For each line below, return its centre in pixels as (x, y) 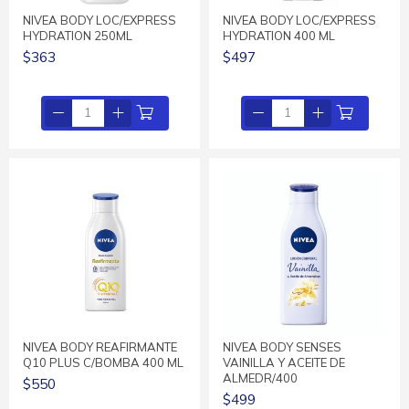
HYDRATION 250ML (78, 35)
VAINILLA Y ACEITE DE (284, 362)
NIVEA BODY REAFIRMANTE (100, 346)
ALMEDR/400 (260, 378)
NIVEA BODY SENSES (282, 346)
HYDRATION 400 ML (279, 35)
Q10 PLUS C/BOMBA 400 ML (103, 362)
